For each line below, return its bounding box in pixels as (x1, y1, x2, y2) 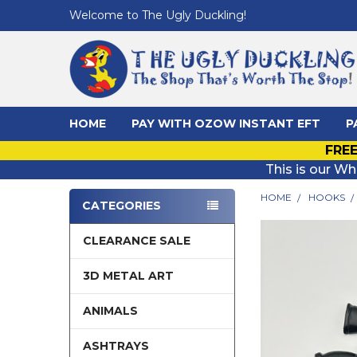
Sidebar (69, 214, 128, 232)
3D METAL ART (82, 268, 174, 283)
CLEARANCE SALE (82, 233, 190, 248)
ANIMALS (82, 303, 138, 318)
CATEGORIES (81, 198, 161, 213)
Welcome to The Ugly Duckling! (69, 7, 246, 22)
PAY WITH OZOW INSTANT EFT (131, 116, 320, 131)
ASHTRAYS (82, 338, 149, 353)
